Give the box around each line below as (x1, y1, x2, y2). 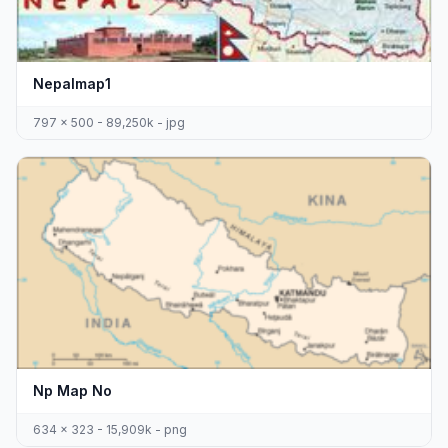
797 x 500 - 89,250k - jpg (33, 115, 185, 131)
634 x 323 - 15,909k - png (33, 421, 187, 437)
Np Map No (33, 381, 112, 399)
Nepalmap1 (33, 75, 111, 93)
